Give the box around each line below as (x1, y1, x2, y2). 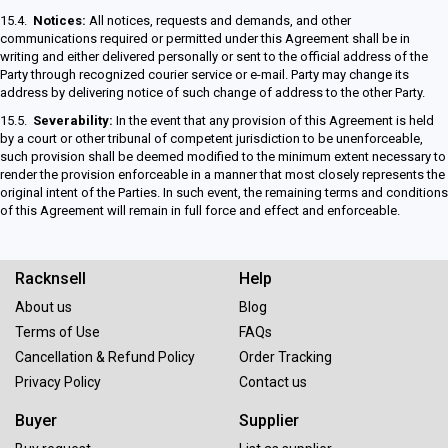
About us (15, 299, 72, 315)
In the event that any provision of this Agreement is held (113, 113, 434, 128)
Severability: (33, 113, 113, 128)
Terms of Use (15, 324, 100, 340)
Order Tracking (239, 349, 332, 365)
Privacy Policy (15, 374, 101, 390)
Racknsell (15, 269, 86, 288)
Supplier (239, 411, 299, 430)
